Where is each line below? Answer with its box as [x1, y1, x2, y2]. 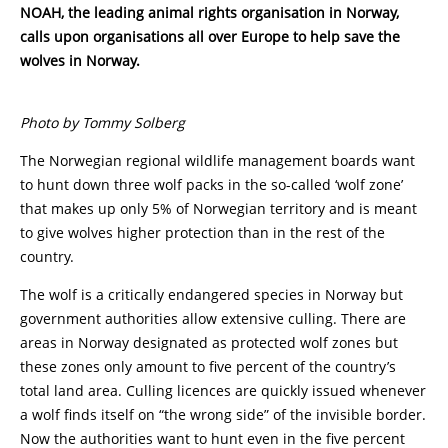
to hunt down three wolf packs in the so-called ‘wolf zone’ [20, 175, 403, 194]
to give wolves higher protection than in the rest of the [20, 223, 385, 242]
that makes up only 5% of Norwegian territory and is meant [20, 199, 417, 218]
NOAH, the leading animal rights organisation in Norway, [20, 3, 399, 22]
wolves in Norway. [20, 51, 140, 70]
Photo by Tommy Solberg [20, 113, 185, 132]
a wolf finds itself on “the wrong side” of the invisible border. [20, 405, 426, 424]
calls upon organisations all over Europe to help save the [20, 27, 400, 46]
